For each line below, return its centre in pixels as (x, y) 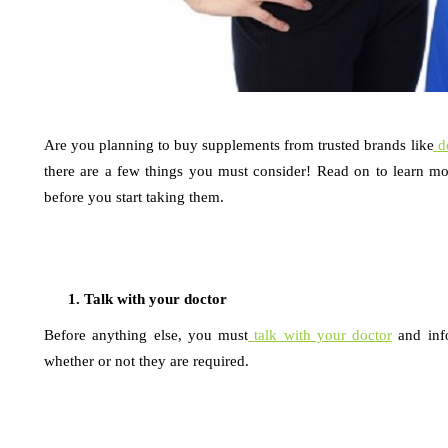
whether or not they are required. (146, 361)
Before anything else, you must (146, 335)
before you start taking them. (134, 197)
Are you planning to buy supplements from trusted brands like (239, 145)
